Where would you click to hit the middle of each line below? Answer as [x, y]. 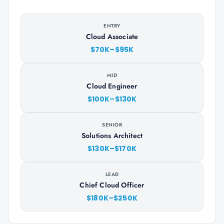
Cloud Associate [112, 36]
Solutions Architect [112, 135]
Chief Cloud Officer [112, 185]
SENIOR [112, 125]
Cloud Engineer [112, 86]
